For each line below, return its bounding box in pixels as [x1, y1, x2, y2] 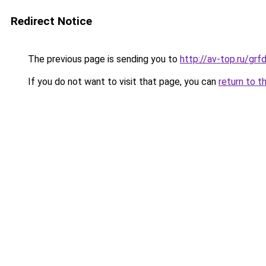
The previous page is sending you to [26, 53, 180, 65]
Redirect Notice [11, 14, 92, 28]
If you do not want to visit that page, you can [26, 76, 218, 87]
